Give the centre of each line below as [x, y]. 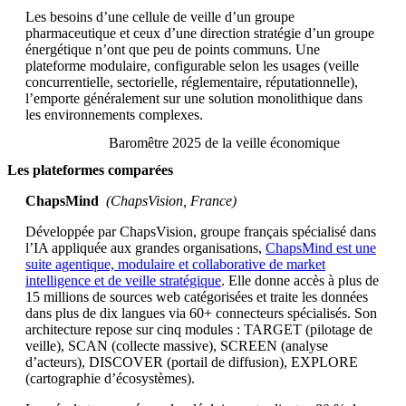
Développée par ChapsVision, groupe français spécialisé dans [201, 232]
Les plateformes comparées [90, 170]
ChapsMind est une [321, 248]
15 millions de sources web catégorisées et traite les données [197, 297]
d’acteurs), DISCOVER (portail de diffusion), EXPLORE [192, 362]
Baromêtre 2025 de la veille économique [224, 142]
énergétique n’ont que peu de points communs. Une [173, 49]
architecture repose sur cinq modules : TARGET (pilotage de [199, 330]
